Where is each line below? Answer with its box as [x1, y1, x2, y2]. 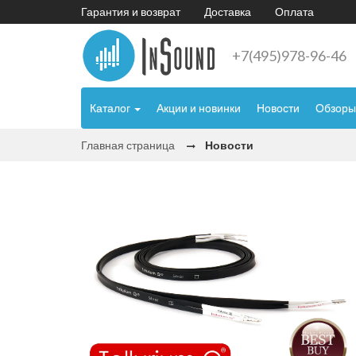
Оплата [275, 5, 314, 18]
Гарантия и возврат [81, 5, 180, 18]
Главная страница [81, 138, 175, 153]
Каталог [90, 101, 133, 115]
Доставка [204, 5, 251, 18]
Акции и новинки [157, 101, 241, 115]
